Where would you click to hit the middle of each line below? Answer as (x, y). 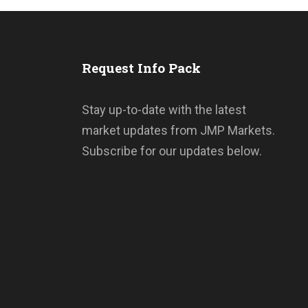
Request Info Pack (141, 67)
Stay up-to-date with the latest (164, 109)
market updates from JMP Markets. (178, 130)
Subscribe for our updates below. (172, 151)
